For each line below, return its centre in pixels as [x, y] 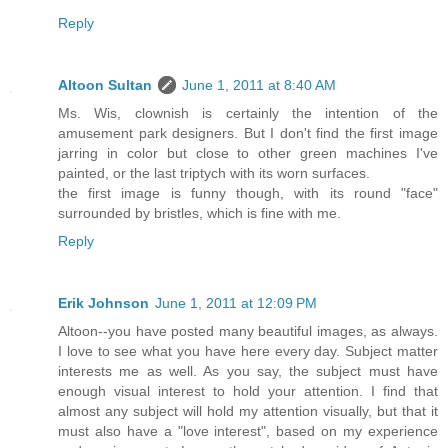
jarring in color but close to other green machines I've [248, 153]
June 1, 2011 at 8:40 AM [259, 85]
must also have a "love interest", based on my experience [248, 431]
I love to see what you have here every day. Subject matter [248, 351]
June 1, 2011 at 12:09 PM [236, 303]
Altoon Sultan [105, 85]
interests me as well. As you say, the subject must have [248, 371]
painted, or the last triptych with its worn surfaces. [214, 173]
